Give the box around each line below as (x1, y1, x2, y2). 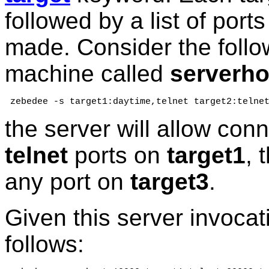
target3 (130, 169, 209, 195)
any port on (5, 169, 130, 195)
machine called (5, 61, 170, 87)
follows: (5, 231, 84, 258)
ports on (68, 142, 167, 169)
